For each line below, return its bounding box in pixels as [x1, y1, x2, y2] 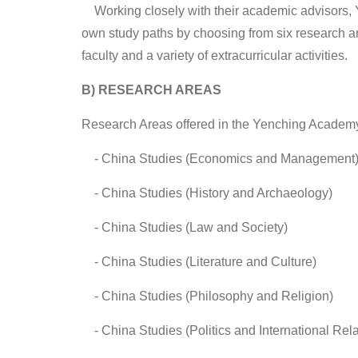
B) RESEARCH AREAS [82, 82, 221, 97]
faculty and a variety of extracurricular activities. [82, 48, 348, 62]
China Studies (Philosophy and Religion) [101, 288, 333, 303]
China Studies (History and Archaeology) [101, 185, 332, 200]
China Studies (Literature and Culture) [101, 254, 316, 268]
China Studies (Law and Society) [101, 220, 288, 234]
